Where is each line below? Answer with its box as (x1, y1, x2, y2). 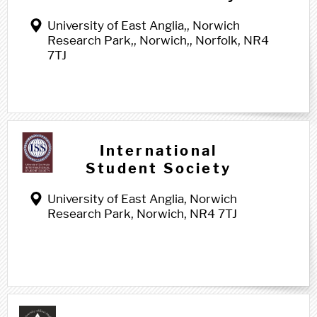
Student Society (86, 160, 231, 177)
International (99, 142, 218, 159)
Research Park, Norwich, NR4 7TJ (47, 207, 237, 221)
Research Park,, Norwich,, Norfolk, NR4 (47, 33, 269, 47)
